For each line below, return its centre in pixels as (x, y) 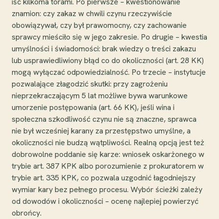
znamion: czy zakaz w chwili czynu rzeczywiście (92, 13)
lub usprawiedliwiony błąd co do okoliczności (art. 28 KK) (108, 60)
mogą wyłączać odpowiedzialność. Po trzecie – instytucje (109, 72)
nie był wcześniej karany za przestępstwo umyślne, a (101, 131)
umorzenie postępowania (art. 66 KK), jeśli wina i (93, 107)
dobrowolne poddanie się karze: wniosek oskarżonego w (108, 154)
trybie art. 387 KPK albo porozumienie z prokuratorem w (108, 166)
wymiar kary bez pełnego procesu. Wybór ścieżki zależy (107, 189)
